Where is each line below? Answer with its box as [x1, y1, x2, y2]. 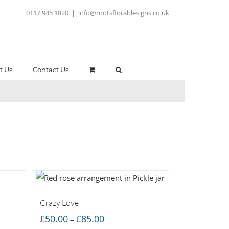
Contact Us [32, 65, 68, 74]
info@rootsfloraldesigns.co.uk [78, 8, 169, 17]
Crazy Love [39, 198, 79, 208]
